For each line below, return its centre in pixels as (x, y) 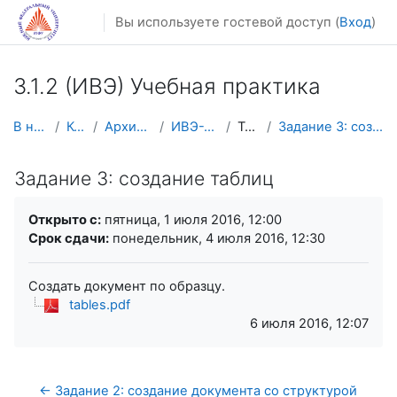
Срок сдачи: (69, 238)
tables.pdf (100, 304)
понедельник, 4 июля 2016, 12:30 (217, 238)
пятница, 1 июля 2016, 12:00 (191, 219)
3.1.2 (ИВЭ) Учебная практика (167, 86)
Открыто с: (65, 219)
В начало (39, 127)
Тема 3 (250, 127)
